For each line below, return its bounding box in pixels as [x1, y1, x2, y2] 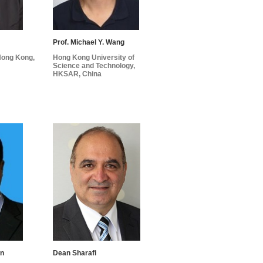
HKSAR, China [52, 69, 102, 78]
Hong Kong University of [52, 53, 134, 62]
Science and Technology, [52, 61, 135, 70]
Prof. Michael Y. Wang [52, 38, 124, 46]
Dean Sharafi [52, 249, 96, 258]
